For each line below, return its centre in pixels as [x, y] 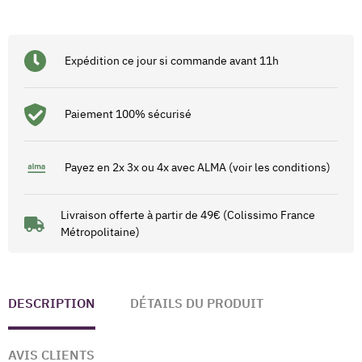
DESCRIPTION [52, 303]
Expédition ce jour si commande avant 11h [172, 61]
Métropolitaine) [100, 232]
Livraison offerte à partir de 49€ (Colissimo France [187, 215]
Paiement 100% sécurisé [128, 114]
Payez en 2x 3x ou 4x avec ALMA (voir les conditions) [198, 168]
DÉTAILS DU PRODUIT [197, 303]
